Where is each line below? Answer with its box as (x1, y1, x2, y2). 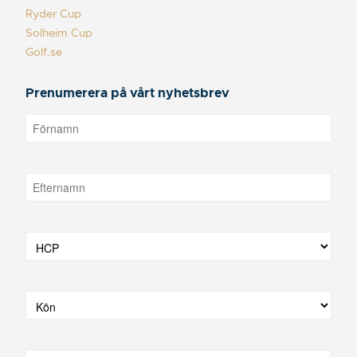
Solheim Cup (25, 25, 92, 40)
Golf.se (25, 44, 62, 59)
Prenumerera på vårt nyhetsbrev (25, 84, 229, 101)
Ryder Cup (25, 6, 81, 21)
